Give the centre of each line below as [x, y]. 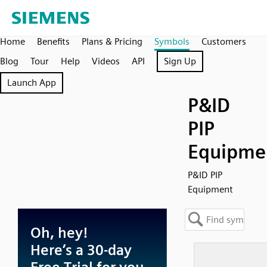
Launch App [32, 83]
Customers [224, 41]
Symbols [172, 41]
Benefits [53, 41]
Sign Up [180, 61]
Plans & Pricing [112, 41]
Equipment [210, 189]
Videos [106, 61]
